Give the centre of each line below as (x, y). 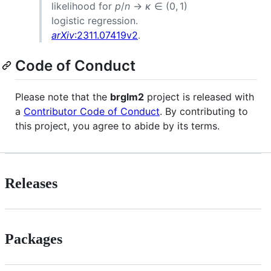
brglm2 (127, 96)
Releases (31, 183)
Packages (34, 239)
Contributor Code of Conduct (92, 111)
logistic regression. (95, 20)
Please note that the (63, 96)
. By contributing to (204, 111)
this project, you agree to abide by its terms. (117, 126)
